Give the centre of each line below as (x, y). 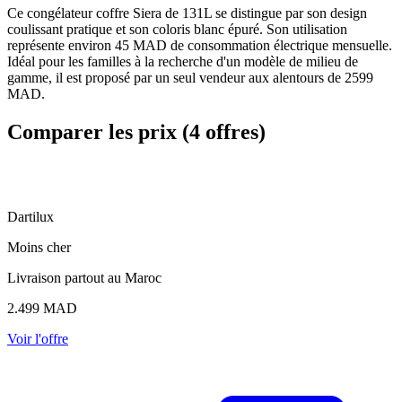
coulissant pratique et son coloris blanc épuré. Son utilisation (177, 29)
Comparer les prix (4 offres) (136, 131)
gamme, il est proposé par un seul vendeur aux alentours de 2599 (190, 77)
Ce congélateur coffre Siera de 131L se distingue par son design (187, 13)
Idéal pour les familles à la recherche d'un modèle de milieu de (183, 61)
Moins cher (39, 247)
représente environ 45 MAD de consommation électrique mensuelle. (200, 45)
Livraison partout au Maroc (84, 277)
